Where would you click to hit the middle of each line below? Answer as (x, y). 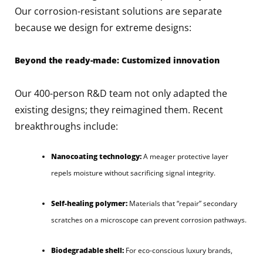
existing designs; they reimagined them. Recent (119, 109)
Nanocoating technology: (96, 156)
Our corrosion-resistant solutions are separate (118, 11)
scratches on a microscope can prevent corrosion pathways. (149, 220)
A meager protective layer (185, 156)
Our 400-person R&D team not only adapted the (121, 93)
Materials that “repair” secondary (182, 203)
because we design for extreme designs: (103, 27)
